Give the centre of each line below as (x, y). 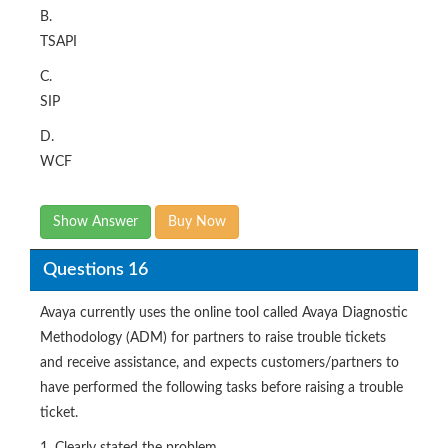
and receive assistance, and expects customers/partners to (219, 363)
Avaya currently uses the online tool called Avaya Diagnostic (224, 313)
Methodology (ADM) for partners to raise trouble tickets (213, 338)
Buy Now (197, 222)
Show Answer (95, 222)
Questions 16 (95, 269)
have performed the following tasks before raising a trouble (221, 388)
